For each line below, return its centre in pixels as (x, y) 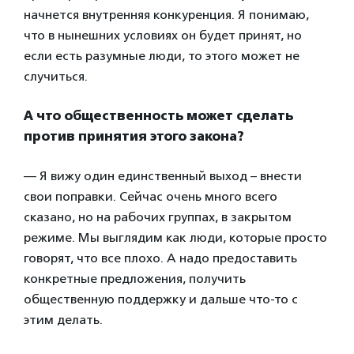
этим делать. (63, 319)
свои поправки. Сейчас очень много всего (151, 196)
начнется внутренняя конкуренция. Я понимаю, (166, 14)
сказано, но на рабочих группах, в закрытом (158, 217)
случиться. (56, 76)
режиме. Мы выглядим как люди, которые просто (175, 237)
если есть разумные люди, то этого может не (162, 55)
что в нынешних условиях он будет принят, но (163, 35)
